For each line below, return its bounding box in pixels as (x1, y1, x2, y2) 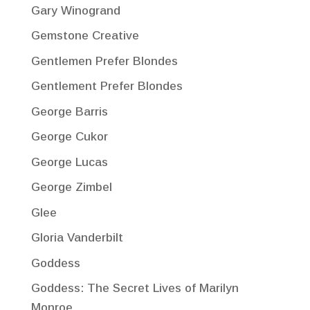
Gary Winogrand (30, 3, 120, 17)
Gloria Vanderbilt (30, 231, 123, 245)
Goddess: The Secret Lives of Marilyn (30, 282, 239, 295)
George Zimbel (30, 181, 112, 194)
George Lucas (30, 155, 108, 169)
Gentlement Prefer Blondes (30, 80, 183, 93)
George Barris (30, 104, 108, 118)
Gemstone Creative (30, 29, 139, 43)
